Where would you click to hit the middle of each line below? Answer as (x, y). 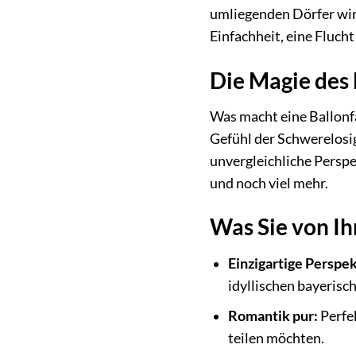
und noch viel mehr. (269, 183)
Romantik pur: (273, 316)
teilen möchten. (276, 339)
